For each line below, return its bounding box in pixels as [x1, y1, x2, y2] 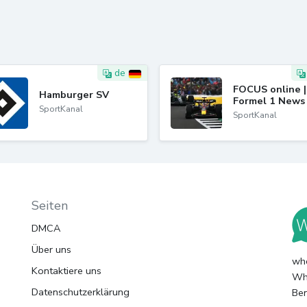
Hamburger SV [39, 88, 109, 101]
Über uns [32, 243, 71, 256]
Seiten [32, 197, 68, 214]
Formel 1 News [233, 93, 305, 108]
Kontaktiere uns [32, 264, 101, 278]
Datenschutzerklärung [32, 285, 130, 299]
